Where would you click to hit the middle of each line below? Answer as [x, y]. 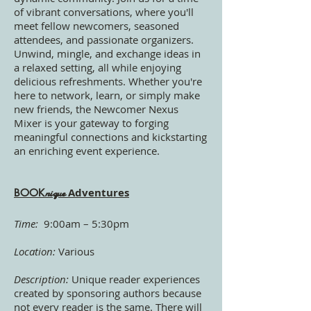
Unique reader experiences [136, 279]
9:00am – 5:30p [80, 223]
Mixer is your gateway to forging [91, 123]
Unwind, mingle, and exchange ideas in [107, 53]
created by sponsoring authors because [108, 293]
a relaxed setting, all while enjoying [98, 67]
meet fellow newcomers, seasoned [96, 25]
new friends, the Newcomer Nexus [96, 109]
